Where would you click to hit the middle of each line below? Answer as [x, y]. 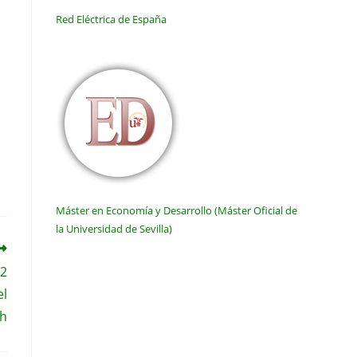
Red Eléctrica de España [111, 19]
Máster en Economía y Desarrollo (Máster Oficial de [177, 210]
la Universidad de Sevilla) [114, 228]
